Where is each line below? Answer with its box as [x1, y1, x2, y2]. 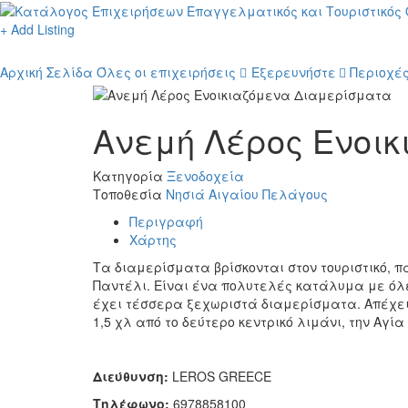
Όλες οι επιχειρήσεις [97, 63, 236, 82]
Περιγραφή [129, 211, 203, 230]
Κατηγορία [93, 166, 167, 185]
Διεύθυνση [93, 366, 164, 385]
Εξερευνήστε [251, 63, 336, 82]
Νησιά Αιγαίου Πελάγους [166, 184, 328, 203]
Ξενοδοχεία [167, 166, 244, 185]
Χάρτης [129, 229, 177, 249]
